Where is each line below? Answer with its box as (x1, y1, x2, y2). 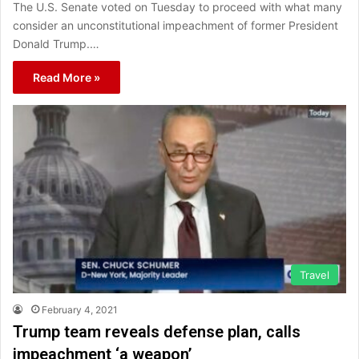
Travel (300, 268, 329, 281)
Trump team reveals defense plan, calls (13, 321, 301, 341)
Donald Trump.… (13, 36, 99, 50)
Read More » (33, 70, 100, 84)
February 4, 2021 (42, 303, 118, 316)
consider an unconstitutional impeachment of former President (13, 18, 338, 32)
